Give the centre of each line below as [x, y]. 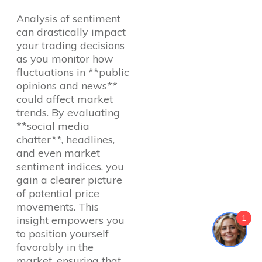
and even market [58, 153]
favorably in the [55, 247]
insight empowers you [70, 220]
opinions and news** [67, 86]
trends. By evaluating [68, 113]
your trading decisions [70, 46]
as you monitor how [65, 59]
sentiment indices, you [70, 167]
